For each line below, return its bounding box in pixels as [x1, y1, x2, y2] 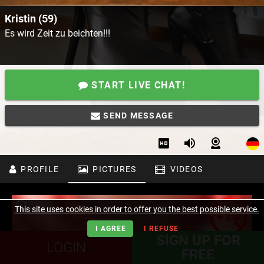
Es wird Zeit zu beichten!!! [5, 28, 110, 39]
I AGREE [95, 224, 127, 233]
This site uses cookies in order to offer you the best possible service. [14, 204, 259, 214]
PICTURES [90, 164, 137, 174]
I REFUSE [143, 224, 179, 233]
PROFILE [18, 164, 59, 174]
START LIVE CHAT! [88, 79, 186, 91]
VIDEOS [167, 164, 203, 174]
